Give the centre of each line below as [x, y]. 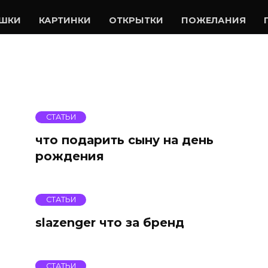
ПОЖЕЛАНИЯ [214, 20]
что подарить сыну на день [124, 140]
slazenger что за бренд [110, 222]
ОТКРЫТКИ [136, 20]
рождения [70, 156]
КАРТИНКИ [65, 20]
